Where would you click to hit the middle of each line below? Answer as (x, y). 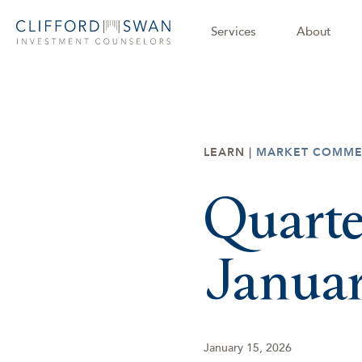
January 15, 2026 (248, 348)
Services (234, 32)
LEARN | (228, 152)
